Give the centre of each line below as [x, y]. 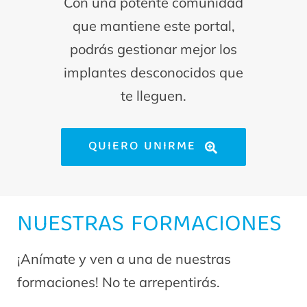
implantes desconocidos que [153, 73]
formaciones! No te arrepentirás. [119, 282]
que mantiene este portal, [153, 26]
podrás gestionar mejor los [153, 49]
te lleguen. [153, 96]
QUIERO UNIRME [143, 147]
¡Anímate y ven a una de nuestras [124, 259]
